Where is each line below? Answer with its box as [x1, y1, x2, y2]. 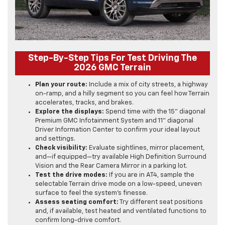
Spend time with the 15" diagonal [104, 108, 205, 116]
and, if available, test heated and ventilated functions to [35, 208, 206, 215]
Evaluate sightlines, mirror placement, [87, 145, 204, 152]
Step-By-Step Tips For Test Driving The [28, 54, 197, 63]
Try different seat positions [119, 199, 203, 206]
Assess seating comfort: [35, 199, 119, 206]
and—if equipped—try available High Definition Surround [35, 154, 206, 161]
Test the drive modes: [35, 172, 107, 179]
